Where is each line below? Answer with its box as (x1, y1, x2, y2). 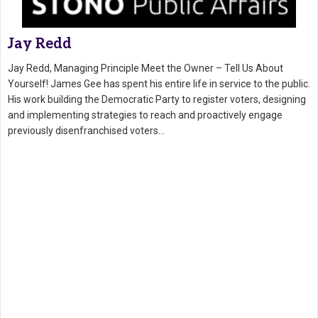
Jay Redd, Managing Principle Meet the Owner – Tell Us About (8, 62, 283, 74)
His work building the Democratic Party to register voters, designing (8, 93, 306, 105)
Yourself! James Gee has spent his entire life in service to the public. (8, 77, 310, 89)
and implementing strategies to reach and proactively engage (8, 109, 283, 121)
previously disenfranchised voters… (8, 124, 165, 136)
